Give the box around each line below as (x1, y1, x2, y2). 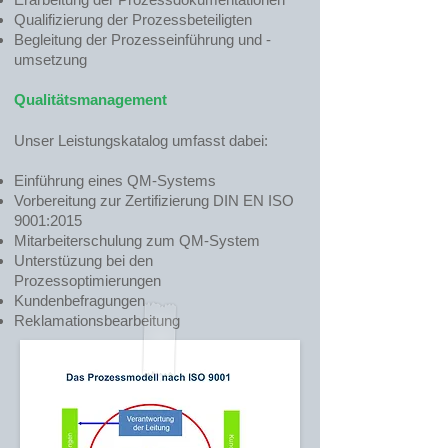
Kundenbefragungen (14, 292, 145, 309)
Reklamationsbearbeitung (14, 312, 180, 329)
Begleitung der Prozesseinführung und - (14, 31, 271, 48)
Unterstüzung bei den (14, 252, 153, 269)
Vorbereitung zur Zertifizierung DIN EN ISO (14, 192, 294, 209)
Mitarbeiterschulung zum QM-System (14, 232, 260, 249)
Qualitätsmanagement (14, 91, 167, 108)
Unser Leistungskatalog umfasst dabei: (14, 132, 268, 149)
